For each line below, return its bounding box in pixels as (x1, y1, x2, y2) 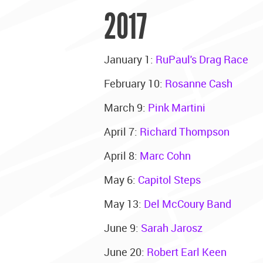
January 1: (104, 52, 156, 66)
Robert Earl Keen (147, 244, 227, 259)
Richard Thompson (140, 124, 230, 139)
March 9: (104, 100, 148, 114)
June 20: (104, 244, 147, 259)
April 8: (104, 148, 140, 163)
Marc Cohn (140, 148, 191, 163)
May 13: (104, 196, 144, 211)
